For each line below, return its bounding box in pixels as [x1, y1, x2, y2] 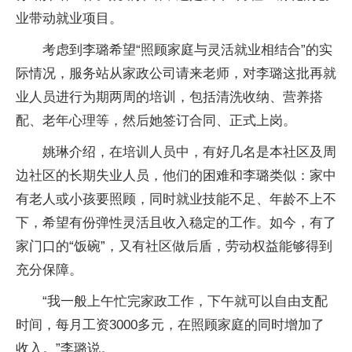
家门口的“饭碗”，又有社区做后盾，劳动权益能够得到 [16, 239, 332, 254]
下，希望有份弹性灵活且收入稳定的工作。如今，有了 [16, 215, 336, 230]
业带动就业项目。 [16, 11, 123, 26]
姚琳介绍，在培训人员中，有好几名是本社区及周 [42, 145, 336, 159]
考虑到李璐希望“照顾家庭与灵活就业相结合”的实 [42, 42, 332, 57]
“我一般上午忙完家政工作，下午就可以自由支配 [42, 294, 328, 309]
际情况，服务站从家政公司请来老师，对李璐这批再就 [16, 66, 336, 81]
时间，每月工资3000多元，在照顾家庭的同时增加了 [16, 317, 324, 332]
